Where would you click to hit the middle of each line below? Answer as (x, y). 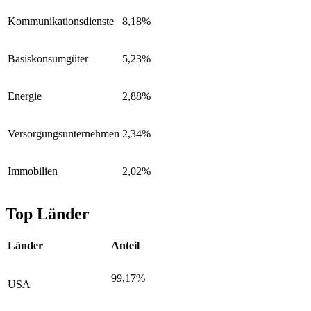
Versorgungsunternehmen (64, 133)
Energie (25, 96)
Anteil (125, 245)
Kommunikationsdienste (61, 21)
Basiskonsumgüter (48, 58)
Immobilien (33, 171)
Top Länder (48, 213)
